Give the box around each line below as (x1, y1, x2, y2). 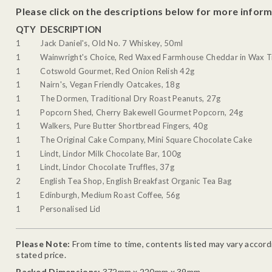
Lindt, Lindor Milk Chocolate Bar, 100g (40, 148, 182, 158)
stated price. (16, 249, 66, 260)
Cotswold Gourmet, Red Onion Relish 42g (40, 66, 195, 76)
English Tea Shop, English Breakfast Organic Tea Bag (40, 176, 232, 186)
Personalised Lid (40, 203, 101, 214)
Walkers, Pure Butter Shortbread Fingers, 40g (40, 121, 208, 131)
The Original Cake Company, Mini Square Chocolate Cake (40, 135, 253, 145)
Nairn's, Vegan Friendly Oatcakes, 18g (40, 80, 180, 90)
